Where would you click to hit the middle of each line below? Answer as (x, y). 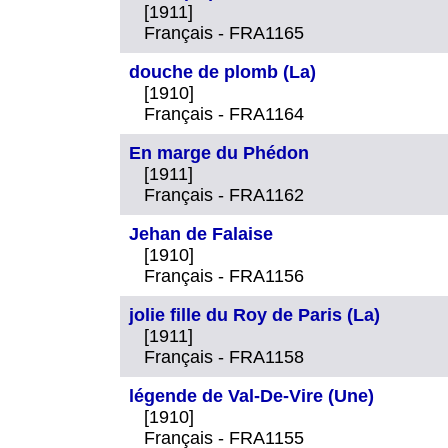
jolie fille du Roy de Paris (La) (254, 314)
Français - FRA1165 (224, 32)
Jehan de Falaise (201, 233)
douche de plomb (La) (222, 71)
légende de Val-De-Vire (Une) (251, 395)
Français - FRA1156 (224, 275)
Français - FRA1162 (224, 194)
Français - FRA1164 (224, 113)
